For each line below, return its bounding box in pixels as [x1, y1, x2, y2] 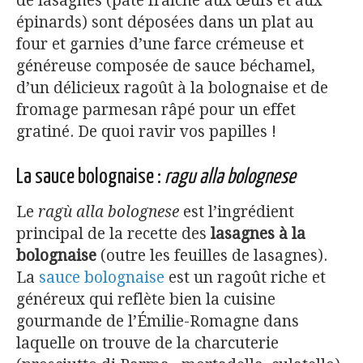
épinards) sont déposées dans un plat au [16, 12, 314, 32]
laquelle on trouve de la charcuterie [16, 334, 279, 353]
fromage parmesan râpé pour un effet [16, 100, 296, 119]
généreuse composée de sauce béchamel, [16, 56, 315, 75]
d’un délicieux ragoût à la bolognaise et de [16, 78, 328, 97]
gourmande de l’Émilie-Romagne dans [16, 312, 299, 331]
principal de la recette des [16, 224, 211, 244]
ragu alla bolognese [164, 166, 296, 187]
